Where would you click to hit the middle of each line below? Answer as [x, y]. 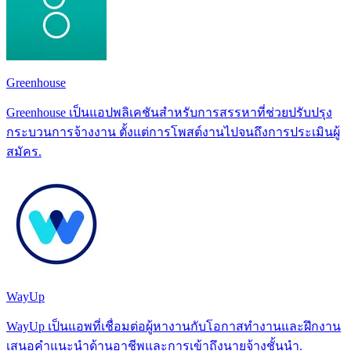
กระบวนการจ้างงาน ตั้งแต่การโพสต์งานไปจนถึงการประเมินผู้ [173, 132]
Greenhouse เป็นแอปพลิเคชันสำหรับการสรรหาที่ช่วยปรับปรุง [169, 112]
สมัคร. [24, 151]
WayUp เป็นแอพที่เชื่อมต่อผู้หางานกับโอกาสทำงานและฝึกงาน [174, 326]
